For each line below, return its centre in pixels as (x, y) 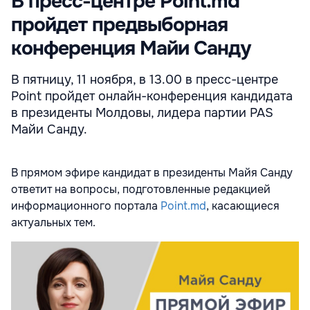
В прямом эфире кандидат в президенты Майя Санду (152, 172)
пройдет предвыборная (119, 25)
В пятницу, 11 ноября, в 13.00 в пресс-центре (145, 79)
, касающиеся (243, 206)
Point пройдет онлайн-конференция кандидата (152, 96)
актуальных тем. (53, 222)
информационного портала (86, 206)
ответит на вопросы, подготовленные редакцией (141, 189)
